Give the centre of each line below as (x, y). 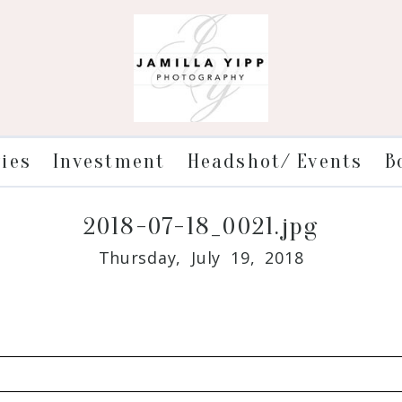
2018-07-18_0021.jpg (201, 226)
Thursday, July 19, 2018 (201, 257)
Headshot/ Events (275, 161)
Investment (109, 161)
